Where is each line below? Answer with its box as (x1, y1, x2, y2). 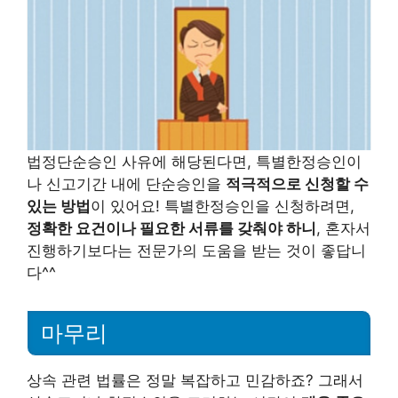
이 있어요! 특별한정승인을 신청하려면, (91, 197, 354, 216)
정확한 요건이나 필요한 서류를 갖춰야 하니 (27, 219, 316, 238)
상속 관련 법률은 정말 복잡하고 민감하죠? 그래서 (27, 370, 363, 389)
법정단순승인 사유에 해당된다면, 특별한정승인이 (27, 153, 362, 171)
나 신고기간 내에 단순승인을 (27, 175, 226, 194)
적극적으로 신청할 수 (226, 175, 369, 194)
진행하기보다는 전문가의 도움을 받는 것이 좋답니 (27, 242, 366, 260)
